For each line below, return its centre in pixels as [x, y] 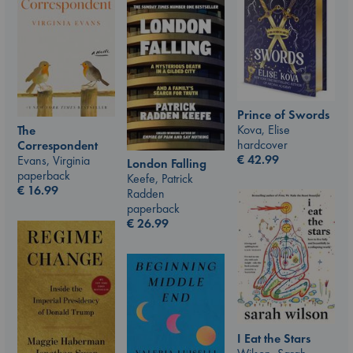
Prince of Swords [283, 114]
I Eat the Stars [274, 338]
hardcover [262, 144]
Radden [146, 193]
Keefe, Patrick [160, 178]
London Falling [167, 163]
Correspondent [58, 145]
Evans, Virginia [54, 160]
